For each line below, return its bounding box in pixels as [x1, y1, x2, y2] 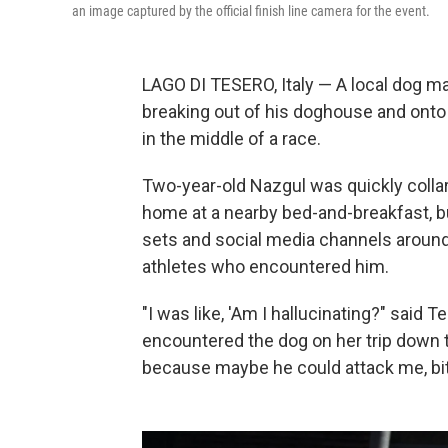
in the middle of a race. [142, 128, 321, 149]
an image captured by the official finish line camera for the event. [72, 3, 430, 19]
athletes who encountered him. [142, 256, 389, 277]
